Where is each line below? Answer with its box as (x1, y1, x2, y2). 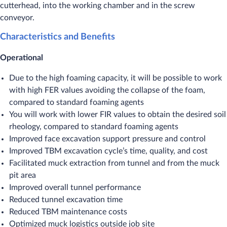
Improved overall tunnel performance (9, 183, 141, 192)
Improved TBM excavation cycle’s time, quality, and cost (9, 147, 208, 155)
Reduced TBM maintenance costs (9, 208, 127, 216)
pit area (9, 171, 36, 179)
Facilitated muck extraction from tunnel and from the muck (9, 159, 219, 167)
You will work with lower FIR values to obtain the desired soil (9, 110, 226, 119)
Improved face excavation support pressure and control (9, 135, 206, 143)
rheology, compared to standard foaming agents (9, 123, 178, 131)
